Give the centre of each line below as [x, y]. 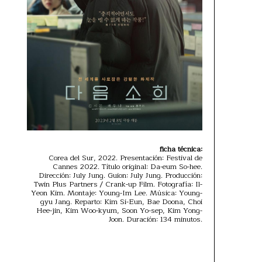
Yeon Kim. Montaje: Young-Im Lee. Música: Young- [117, 193]
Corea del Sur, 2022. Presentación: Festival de [125, 158]
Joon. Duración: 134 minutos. [156, 219]
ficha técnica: [181, 149]
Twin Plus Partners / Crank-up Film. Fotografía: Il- [118, 184]
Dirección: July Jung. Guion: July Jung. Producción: [120, 175]
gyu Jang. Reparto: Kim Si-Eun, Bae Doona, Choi [121, 201]
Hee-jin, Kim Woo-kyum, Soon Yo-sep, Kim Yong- [119, 210]
